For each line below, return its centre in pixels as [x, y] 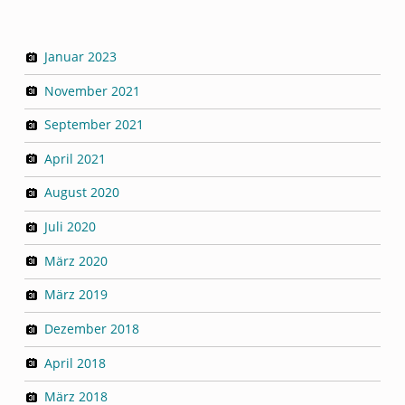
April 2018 [75, 363]
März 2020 [75, 260]
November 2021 [92, 90]
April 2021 [75, 158]
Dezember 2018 [91, 328]
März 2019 [75, 295]
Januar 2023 [80, 56]
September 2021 [94, 125]
